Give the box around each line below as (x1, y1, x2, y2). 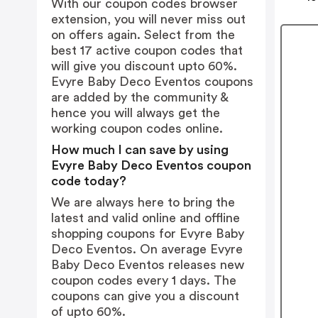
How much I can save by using (51, 143, 229, 156)
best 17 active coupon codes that (51, 44, 243, 57)
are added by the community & (51, 91, 228, 104)
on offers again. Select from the (51, 28, 235, 41)
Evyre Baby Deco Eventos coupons (51, 75, 253, 88)
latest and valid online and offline (51, 212, 240, 224)
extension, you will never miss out (51, 13, 246, 26)
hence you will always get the (51, 106, 220, 119)
